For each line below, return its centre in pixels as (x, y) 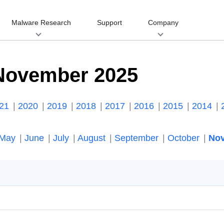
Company (163, 22)
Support (109, 22)
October (185, 138)
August (93, 138)
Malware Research (41, 22)
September (138, 138)
